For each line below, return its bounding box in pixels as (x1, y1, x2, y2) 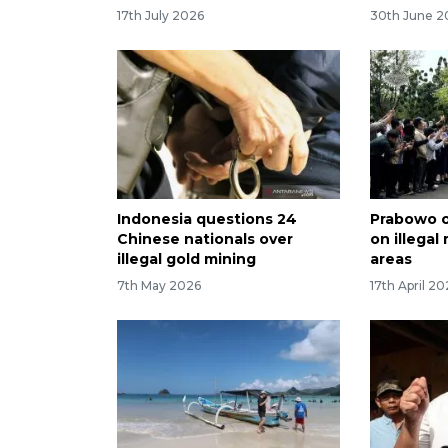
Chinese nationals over (117, 230, 293, 249)
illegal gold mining (117, 250, 256, 269)
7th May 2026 (117, 277, 201, 293)
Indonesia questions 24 (117, 210, 297, 229)
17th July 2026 (117, 8, 204, 24)
